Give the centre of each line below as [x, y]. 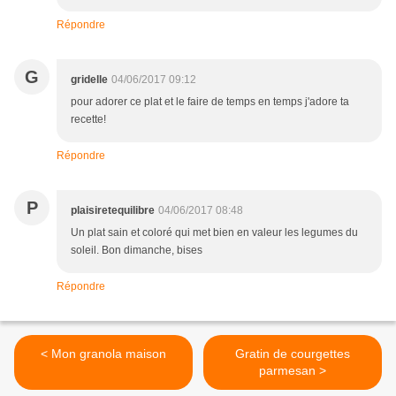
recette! [88, 120]
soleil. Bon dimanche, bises [137, 251]
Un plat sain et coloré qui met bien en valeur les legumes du [214, 233]
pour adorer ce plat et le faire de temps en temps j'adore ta [210, 102]
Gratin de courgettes [293, 354]
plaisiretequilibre [113, 211]
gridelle [89, 80]
